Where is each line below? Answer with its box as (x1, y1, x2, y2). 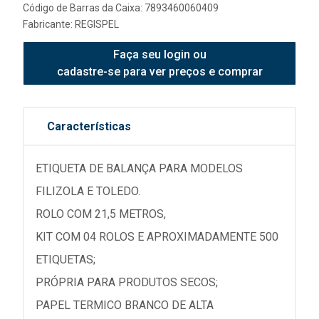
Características (47, 120, 131, 133)
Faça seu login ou (113, 48, 206, 61)
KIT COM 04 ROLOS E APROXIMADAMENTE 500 (36, 230, 278, 244)
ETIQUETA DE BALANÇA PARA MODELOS (36, 162, 243, 175)
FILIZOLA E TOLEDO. (36, 184, 140, 198)
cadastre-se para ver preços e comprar (56, 65, 263, 78)
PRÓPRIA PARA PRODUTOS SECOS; (36, 276, 218, 289)
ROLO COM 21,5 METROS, (36, 207, 166, 221)
